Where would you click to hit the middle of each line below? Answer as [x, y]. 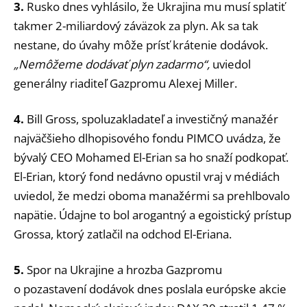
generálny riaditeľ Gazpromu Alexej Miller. [125, 84]
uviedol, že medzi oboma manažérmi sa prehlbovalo [152, 196]
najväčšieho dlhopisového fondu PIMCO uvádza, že [147, 138]
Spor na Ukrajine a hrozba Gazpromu [123, 269]
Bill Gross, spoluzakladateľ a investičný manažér [151, 119]
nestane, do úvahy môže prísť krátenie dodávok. [141, 45]
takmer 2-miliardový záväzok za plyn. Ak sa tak [136, 26]
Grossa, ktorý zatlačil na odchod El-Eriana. [123, 234]
